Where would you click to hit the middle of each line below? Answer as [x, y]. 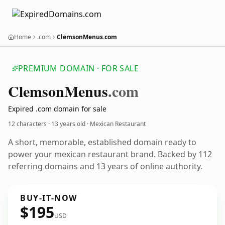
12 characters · [30, 124]
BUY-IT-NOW [49, 198]
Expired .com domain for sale [57, 109]
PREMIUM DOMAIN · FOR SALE [78, 68]
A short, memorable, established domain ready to [102, 142]
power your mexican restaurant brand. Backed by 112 [110, 154]
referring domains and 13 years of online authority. [105, 166]
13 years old [68, 124]
